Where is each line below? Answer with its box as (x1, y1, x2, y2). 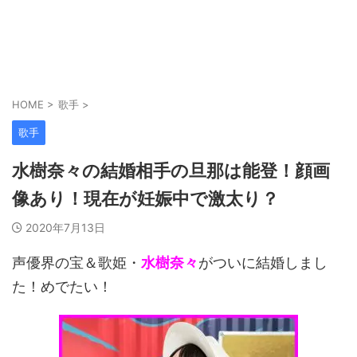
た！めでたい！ (12, 278, 112, 295)
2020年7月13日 (25, 221, 105, 234)
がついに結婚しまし (198, 254, 328, 271)
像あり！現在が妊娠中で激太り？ (12, 188, 279, 209)
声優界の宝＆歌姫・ (12, 254, 141, 271)
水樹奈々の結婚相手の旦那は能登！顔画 (12, 160, 330, 181)
